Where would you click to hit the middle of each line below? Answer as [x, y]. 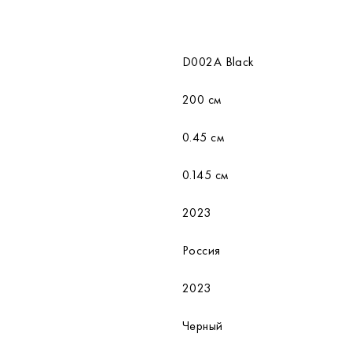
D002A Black [218, 62]
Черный [203, 326]
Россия [202, 250]
